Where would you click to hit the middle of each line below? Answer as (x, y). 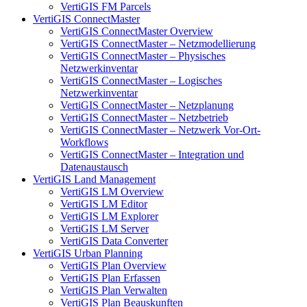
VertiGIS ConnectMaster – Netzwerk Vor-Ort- (160, 130)
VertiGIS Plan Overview (113, 266)
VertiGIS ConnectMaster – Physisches (143, 56)
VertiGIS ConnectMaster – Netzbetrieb (144, 118)
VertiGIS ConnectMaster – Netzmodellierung (158, 44)
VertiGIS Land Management (94, 179)
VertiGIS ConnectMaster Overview (137, 31)
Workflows (84, 142)
